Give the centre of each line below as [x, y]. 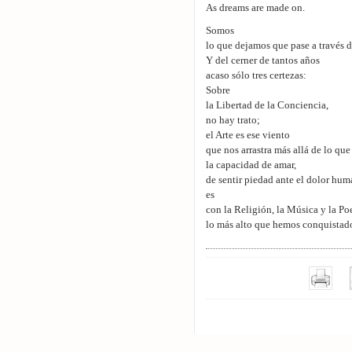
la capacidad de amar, [251, 165]
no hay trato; [233, 120]
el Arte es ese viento [248, 135]
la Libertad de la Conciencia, [267, 105]
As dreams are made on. [255, 8]
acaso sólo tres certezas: [256, 75]
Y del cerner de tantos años [263, 60]
